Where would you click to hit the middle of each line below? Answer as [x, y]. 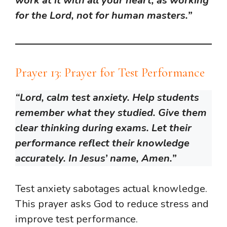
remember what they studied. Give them [111, 113]
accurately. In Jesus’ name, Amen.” [96, 159]
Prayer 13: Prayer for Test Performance [110, 73]
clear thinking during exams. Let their [103, 128]
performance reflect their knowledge [102, 143]
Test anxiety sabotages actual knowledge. [111, 189]
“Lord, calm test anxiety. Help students [107, 98]
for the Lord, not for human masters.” [104, 16]
